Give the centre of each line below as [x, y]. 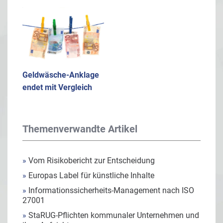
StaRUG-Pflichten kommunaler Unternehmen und [113, 215]
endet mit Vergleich [57, 87]
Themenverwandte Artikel [80, 129]
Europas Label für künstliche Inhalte [90, 175]
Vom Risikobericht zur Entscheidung [91, 160]
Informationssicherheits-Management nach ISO [110, 190]
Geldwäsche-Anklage [61, 75]
